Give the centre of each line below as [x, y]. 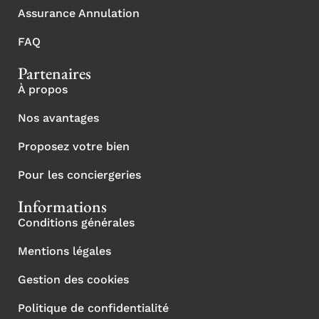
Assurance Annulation [79, 13]
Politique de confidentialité [93, 308]
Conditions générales [76, 222]
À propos [43, 89]
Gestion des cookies [73, 279]
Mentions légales [64, 251]
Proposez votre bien [74, 146]
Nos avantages [58, 117]
